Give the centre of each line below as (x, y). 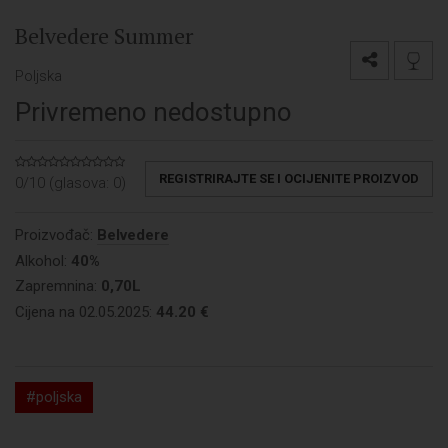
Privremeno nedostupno (153, 112)
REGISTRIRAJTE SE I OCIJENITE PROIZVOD (289, 179)
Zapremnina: (58, 286)
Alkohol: (43, 260)
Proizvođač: (56, 235)
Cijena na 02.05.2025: (85, 311)
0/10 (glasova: (64, 183)
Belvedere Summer (104, 36)
